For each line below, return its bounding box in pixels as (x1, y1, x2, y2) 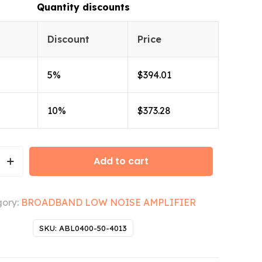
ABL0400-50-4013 (59, 223, 127, 233)
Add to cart (94, 154, 149, 168)
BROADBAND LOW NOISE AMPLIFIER (20, 196, 196, 208)
